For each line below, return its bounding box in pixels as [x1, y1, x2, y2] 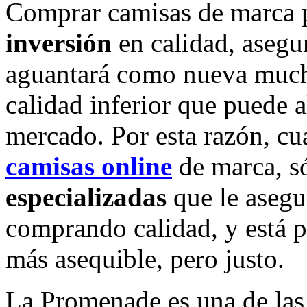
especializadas [5, 182, 167, 212]
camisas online [5, 151, 172, 181]
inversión [5, 27, 112, 58]
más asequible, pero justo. [5, 243, 284, 273]
